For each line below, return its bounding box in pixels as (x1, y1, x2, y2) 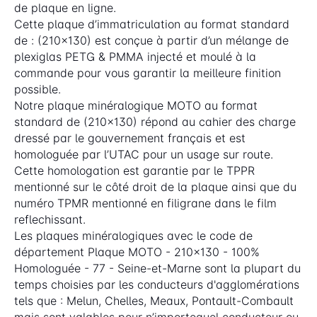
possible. (14, 81, 61, 96)
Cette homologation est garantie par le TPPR (14, 163, 255, 178)
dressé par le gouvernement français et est (14, 130, 246, 145)
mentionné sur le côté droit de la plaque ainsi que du (14, 179, 296, 194)
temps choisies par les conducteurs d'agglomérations (14, 277, 299, 292)
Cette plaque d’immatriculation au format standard (14, 16, 289, 31)
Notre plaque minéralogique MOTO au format (14, 98, 258, 113)
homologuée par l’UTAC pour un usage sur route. (14, 146, 273, 161)
